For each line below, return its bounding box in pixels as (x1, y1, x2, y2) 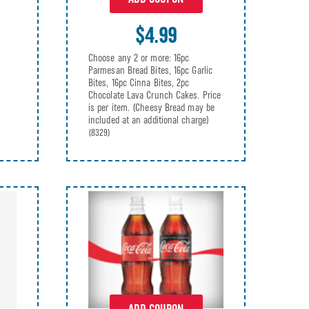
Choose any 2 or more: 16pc (88, 51, 190, 64)
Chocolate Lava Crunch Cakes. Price (88, 88, 221, 101)
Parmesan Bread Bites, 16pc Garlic (88, 63, 212, 77)
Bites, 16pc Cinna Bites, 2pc (88, 76, 190, 89)
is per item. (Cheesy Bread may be (88, 101, 215, 114)
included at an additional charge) (88, 113, 209, 126)
